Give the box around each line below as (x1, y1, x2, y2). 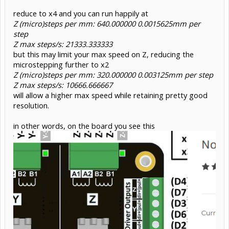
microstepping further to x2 (13, 59, 109, 70)
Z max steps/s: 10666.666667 (13, 79, 112, 90)
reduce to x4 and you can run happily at (13, 8, 148, 18)
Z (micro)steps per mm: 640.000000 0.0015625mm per (13, 18, 200, 29)
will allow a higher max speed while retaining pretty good (13, 89, 208, 100)
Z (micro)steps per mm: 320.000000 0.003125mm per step (13, 69, 213, 80)
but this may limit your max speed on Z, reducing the (13, 49, 194, 59)
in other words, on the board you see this (13, 120, 155, 131)
